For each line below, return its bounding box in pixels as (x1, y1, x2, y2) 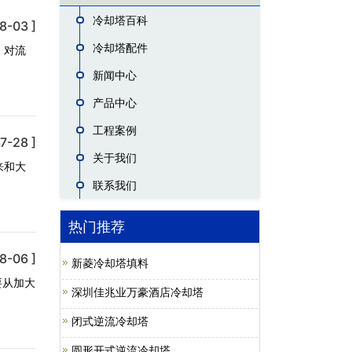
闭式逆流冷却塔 (71, 314, 148, 328)
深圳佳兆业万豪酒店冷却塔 (71, 285, 203, 299)
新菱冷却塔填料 (71, 256, 148, 269)
